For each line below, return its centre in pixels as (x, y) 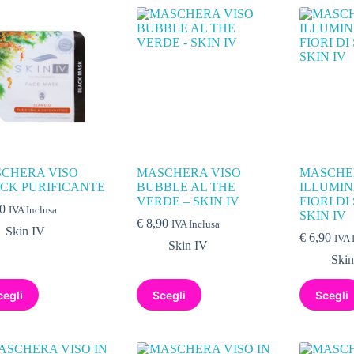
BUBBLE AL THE (186, 187)
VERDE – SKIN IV (188, 201)
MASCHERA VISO (189, 173)
